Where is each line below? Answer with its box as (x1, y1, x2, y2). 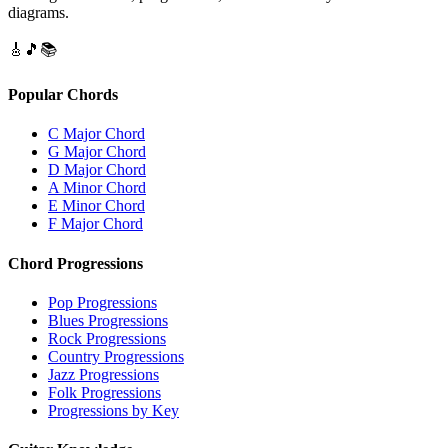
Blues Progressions (48, 311, 168, 329)
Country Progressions (48, 347, 184, 365)
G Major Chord (48, 143, 146, 161)
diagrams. (8, 3, 69, 21)
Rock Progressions (48, 329, 166, 347)
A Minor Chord (48, 179, 146, 197)
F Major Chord (48, 215, 143, 233)
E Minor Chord (48, 197, 145, 215)
